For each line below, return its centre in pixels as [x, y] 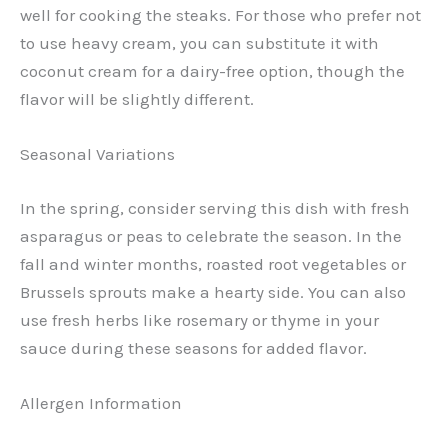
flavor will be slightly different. [137, 98]
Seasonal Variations [97, 154]
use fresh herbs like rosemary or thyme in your [199, 319]
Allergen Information [101, 402]
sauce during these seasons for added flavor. [193, 347]
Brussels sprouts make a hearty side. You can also [213, 291]
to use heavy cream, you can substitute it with [199, 42]
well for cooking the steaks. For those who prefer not [220, 14]
